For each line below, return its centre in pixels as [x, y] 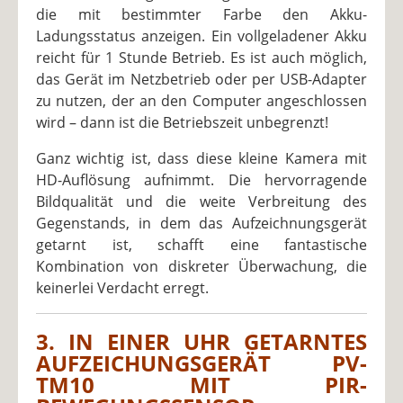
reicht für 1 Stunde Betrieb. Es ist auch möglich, [201, 57]
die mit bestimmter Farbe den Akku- [201, 14]
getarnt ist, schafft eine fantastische [201, 244]
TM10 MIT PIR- [201, 385]
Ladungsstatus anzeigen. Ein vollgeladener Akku [201, 36]
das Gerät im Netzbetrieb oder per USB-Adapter [201, 79]
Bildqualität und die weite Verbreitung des [201, 201]
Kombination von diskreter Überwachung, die [201, 266]
